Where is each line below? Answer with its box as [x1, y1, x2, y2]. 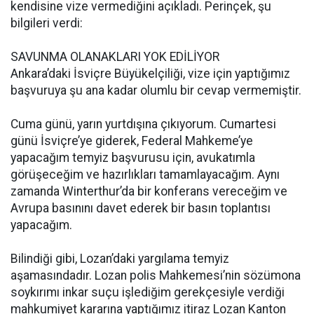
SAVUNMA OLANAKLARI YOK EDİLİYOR [11, 50, 219, 64]
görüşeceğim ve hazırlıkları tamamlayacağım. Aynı [11, 168, 280, 182]
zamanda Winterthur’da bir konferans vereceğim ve [11, 184, 287, 198]
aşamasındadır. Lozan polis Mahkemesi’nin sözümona [11, 268, 301, 282]
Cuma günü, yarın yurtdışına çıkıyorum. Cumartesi [11, 117, 276, 131]
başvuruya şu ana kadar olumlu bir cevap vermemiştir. [11, 83, 301, 97]
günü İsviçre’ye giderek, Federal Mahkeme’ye [11, 134, 253, 148]
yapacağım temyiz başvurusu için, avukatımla [11, 151, 255, 165]
